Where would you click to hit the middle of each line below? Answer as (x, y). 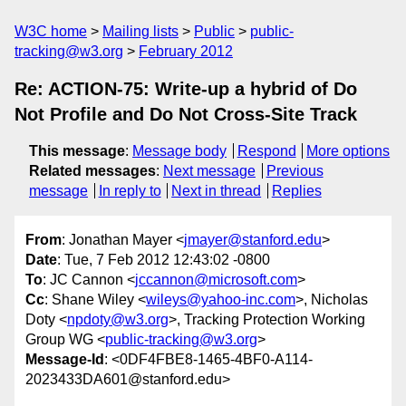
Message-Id (65, 360)
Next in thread (217, 191)
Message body (179, 151)
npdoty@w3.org (118, 320)
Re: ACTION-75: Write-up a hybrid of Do (186, 89)
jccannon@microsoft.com (216, 280)
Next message (209, 171)
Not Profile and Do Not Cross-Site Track (186, 114)
